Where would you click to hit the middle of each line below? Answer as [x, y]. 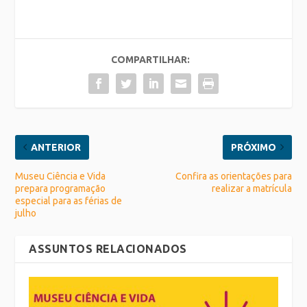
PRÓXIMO [253, 147]
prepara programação [61, 188]
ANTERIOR [56, 147]
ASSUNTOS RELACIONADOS [108, 248]
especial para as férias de [69, 200]
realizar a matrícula [251, 188]
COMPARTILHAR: [150, 59]
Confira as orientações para [233, 176]
